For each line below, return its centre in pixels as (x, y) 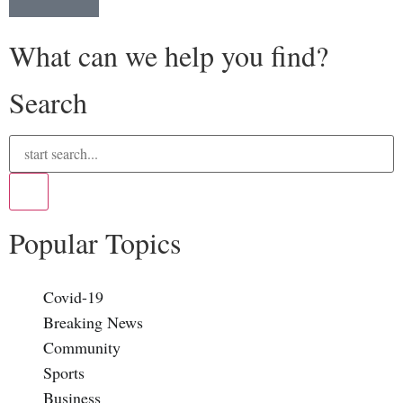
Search (48, 102)
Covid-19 (73, 296)
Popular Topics (95, 242)
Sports (63, 372)
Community (81, 347)
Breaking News (93, 322)
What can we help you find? (169, 55)
